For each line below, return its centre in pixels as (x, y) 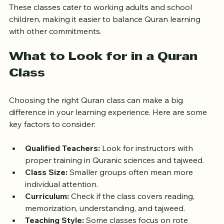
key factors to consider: (52, 135)
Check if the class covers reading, (133, 207)
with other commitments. (55, 42)
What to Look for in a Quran (105, 68)
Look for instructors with (147, 159)
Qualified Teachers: (62, 159)
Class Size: (46, 183)
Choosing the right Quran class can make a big (97, 111)
